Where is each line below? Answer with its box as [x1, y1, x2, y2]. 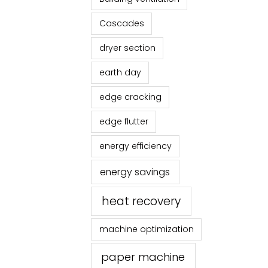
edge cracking [99, 91, 162, 103]
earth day [99, 66, 141, 79]
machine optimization [99, 223, 194, 236]
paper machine [101, 249, 185, 265]
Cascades [99, 17, 144, 30]
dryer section [99, 42, 156, 54]
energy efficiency [99, 140, 172, 153]
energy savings [100, 165, 170, 179]
